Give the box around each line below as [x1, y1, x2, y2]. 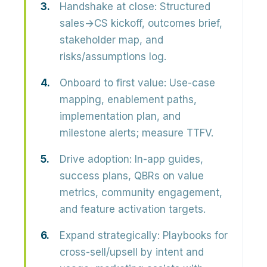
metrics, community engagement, [60, 187, 222, 198]
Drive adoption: [60, 153, 132, 165]
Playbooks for [160, 229, 228, 241]
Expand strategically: [60, 229, 160, 241]
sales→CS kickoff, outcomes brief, [60, 17, 222, 29]
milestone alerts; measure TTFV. [60, 127, 213, 139]
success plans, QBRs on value [60, 170, 204, 182]
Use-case [166, 77, 215, 89]
